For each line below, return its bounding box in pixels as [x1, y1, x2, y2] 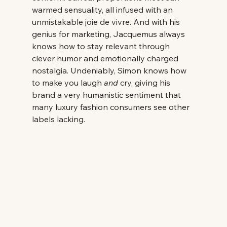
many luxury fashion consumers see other [31, 101, 192, 112]
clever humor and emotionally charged [31, 53, 180, 63]
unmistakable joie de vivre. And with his [31, 16, 182, 27]
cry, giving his [118, 77, 172, 88]
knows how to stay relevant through [31, 41, 172, 51]
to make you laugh [31, 77, 104, 88]
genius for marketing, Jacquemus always [31, 28, 187, 39]
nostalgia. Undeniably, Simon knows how [31, 65, 188, 75]
